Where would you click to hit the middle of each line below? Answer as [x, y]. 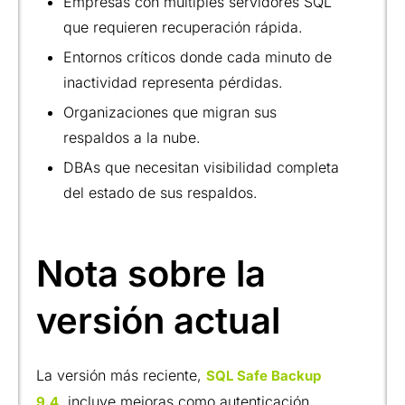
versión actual [158, 320]
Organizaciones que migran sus [170, 112]
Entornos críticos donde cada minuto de [198, 57]
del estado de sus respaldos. [160, 192]
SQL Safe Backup [264, 375]
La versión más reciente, [121, 375]
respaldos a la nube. [132, 137]
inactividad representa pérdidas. [173, 82]
